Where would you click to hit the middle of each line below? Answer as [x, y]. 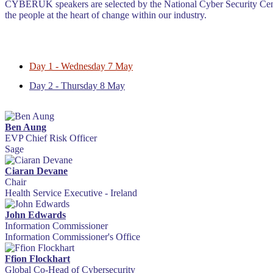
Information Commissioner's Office [73, 237]
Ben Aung [26, 127]
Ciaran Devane [36, 171]
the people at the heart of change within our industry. [106, 15]
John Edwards [35, 215]
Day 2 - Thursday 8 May [77, 86]
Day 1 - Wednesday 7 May [81, 66]
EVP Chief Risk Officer [51, 138]
